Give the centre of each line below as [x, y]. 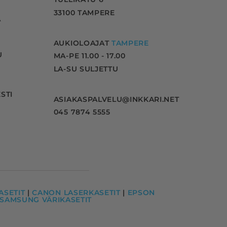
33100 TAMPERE [84, 13]
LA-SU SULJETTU [86, 69]
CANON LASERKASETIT [76, 192]
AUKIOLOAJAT [82, 43]
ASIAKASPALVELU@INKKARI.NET [116, 99]
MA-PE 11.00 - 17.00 [89, 56]
